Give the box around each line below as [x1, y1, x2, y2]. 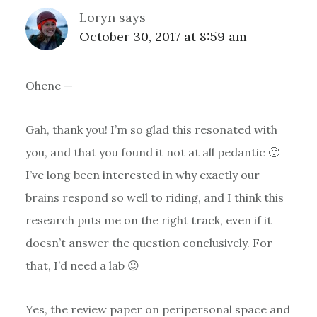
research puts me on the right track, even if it [25, 212, 272, 227]
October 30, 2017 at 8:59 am [79, 28, 247, 45]
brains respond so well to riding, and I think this [25, 190, 284, 204]
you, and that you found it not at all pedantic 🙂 [25, 144, 279, 159]
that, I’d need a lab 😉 [25, 258, 139, 272]
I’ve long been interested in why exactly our [25, 167, 260, 182]
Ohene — [25, 78, 73, 93]
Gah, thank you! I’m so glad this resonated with [25, 122, 277, 137]
